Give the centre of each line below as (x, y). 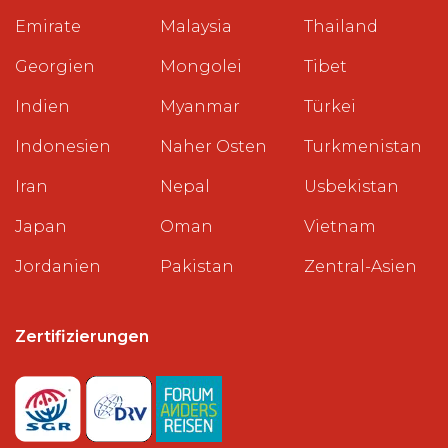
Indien (42, 106)
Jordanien (58, 266)
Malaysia (195, 26)
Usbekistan (352, 186)
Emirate (48, 26)
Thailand (341, 26)
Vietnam (340, 226)
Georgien (55, 66)
